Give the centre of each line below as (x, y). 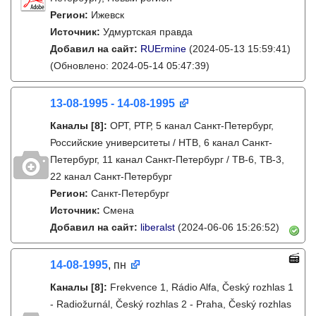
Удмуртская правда (148, 32)
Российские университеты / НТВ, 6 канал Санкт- (161, 142)
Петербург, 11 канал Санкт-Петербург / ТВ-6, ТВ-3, (167, 159)
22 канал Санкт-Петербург (111, 176)
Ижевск (108, 15)
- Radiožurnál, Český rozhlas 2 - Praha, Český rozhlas (171, 304)
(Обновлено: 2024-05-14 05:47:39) (130, 66)
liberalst (158, 227)
